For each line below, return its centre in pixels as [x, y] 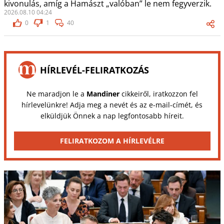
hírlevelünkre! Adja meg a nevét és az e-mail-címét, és [112, 105]
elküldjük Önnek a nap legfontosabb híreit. [112, 116]
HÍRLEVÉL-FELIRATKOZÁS [94, 70]
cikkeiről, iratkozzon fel [158, 94]
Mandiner [103, 94]
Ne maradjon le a [56, 94]
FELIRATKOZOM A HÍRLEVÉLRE [112, 141]
